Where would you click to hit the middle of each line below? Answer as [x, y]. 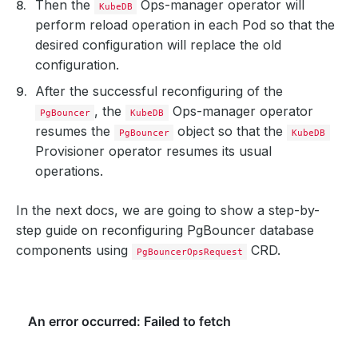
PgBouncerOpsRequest [189, 251]
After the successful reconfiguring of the [159, 91]
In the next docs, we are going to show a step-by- [168, 210]
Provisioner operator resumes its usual [153, 151]
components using [74, 250]
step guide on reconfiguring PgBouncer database [165, 230]
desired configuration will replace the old [158, 44]
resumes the [75, 131]
